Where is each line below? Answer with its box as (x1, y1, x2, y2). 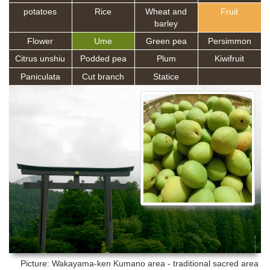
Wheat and (145, 6, 187, 16)
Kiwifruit (215, 54, 245, 64)
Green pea (145, 36, 187, 46)
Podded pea (80, 54, 127, 64)
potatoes (24, 6, 57, 16)
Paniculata (20, 71, 60, 81)
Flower (27, 36, 54, 46)
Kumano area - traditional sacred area (113, 258, 259, 268)
